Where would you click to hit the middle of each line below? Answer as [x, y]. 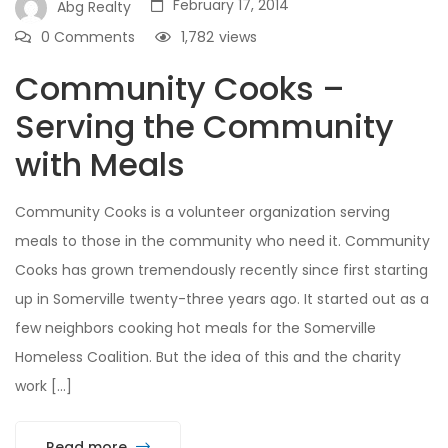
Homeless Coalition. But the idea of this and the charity [208, 356]
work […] [43, 385]
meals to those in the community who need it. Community [222, 240]
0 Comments [88, 36]
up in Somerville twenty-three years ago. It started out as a [222, 298]
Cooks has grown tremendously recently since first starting [221, 269]
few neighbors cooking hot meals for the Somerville [195, 327]
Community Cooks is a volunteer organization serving [202, 211]
